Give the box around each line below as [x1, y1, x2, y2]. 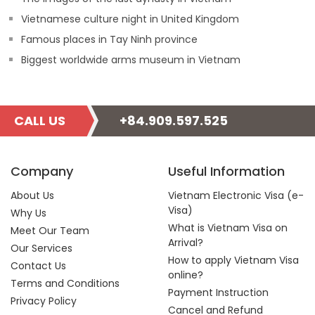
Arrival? [168, 236, 203, 250]
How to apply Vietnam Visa [168, 253, 299, 267]
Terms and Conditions [11, 276, 120, 290]
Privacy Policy [11, 294, 77, 308]
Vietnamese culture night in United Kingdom [21, 12, 239, 26]
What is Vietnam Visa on [168, 221, 288, 235]
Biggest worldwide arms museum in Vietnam [21, 53, 240, 67]
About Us [11, 188, 54, 202]
